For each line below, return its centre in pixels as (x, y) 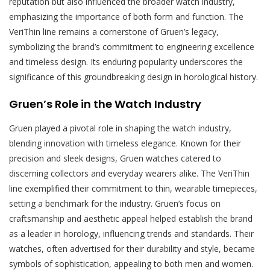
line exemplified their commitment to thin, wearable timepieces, (133, 189)
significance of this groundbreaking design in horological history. (133, 77)
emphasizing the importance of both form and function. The (126, 17)
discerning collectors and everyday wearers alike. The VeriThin (129, 174)
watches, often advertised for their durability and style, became (132, 249)
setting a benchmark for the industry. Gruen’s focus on (115, 204)
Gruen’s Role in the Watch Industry (105, 104)
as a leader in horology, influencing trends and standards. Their (131, 234)
